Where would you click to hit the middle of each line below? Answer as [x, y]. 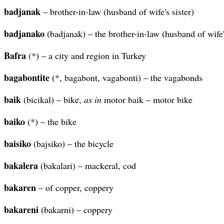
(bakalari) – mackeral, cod [87, 165]
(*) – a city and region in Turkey [86, 55]
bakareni [21, 209]
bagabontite [27, 77]
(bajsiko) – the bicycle [72, 143]
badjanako [24, 33]
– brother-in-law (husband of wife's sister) [117, 11]
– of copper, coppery [75, 187]
